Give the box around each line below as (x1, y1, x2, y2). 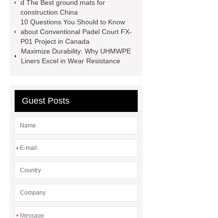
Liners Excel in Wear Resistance (20, 57, 120, 65)
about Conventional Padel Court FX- (20, 28, 132, 36)
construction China (20, 8, 78, 16)
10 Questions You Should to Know (20, 18, 126, 26)
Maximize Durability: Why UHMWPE (20, 47, 131, 55)
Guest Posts (22, 96, 70, 106)
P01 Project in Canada (20, 37, 90, 45)
